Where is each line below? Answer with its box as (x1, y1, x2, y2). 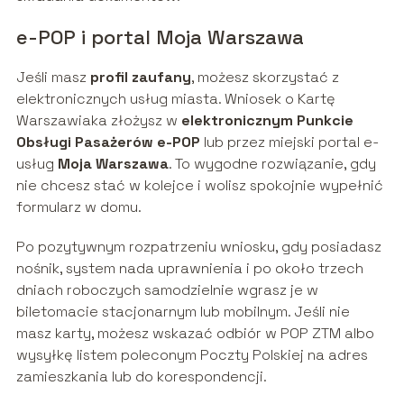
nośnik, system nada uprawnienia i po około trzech (15, 259, 363, 279)
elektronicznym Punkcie (180, 111, 353, 131)
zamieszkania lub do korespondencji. (15, 367, 267, 387)
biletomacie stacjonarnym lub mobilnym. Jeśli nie (15, 302, 350, 322)
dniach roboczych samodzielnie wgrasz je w (15, 280, 318, 300)
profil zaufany (89, 68, 191, 87)
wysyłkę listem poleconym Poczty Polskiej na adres (15, 345, 368, 365)
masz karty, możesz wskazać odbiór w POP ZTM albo (15, 324, 374, 344)
